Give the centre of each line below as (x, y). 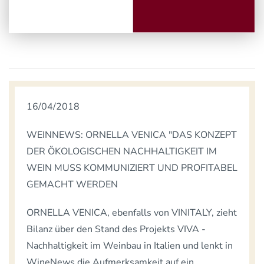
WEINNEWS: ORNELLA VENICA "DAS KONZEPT (132, 135)
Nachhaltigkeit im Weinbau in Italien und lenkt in (130, 245)
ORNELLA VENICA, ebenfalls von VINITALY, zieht (132, 212)
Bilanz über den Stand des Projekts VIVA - (116, 229)
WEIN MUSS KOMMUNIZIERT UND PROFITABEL (132, 168)
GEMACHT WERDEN (72, 184)
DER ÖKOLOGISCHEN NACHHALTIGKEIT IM (122, 151)
